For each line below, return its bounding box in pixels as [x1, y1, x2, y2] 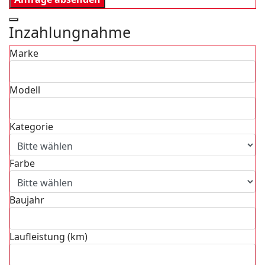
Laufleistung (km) [9, 230, 88, 243]
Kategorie [9, 120, 53, 133]
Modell [9, 83, 40, 96]
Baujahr [9, 193, 44, 206]
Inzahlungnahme [9, 22, 131, 42]
